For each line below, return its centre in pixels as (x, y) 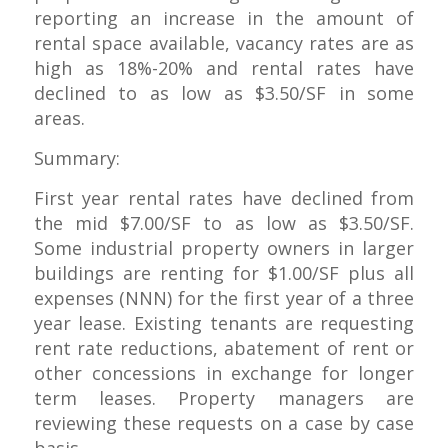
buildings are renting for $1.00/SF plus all (224, 273)
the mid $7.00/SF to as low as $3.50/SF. (224, 223)
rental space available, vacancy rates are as (224, 42)
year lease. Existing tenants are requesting (224, 323)
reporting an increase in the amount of (224, 17)
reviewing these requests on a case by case (224, 423)
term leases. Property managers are (224, 398)
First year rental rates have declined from (224, 198)
